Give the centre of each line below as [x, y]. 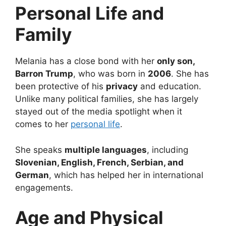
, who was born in [110, 74]
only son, [176, 61]
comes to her [43, 124]
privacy [122, 87]
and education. [169, 87]
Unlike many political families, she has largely [107, 99]
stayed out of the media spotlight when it [99, 112]
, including [167, 150]
